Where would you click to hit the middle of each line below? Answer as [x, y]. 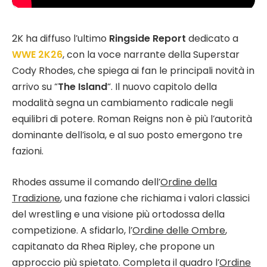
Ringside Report [148, 38]
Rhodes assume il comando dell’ [86, 182]
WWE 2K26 [37, 55]
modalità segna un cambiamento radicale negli [122, 103]
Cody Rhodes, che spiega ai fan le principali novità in [133, 71]
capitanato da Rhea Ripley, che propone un [113, 246]
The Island [83, 87]
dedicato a [212, 38]
